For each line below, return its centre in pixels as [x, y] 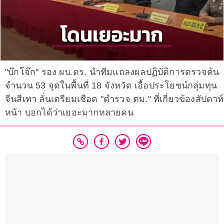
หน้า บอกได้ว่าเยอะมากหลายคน [69, 113]
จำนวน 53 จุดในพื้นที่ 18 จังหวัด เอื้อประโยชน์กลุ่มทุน [111, 86]
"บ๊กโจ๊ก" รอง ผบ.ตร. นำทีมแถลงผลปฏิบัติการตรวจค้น [112, 72]
